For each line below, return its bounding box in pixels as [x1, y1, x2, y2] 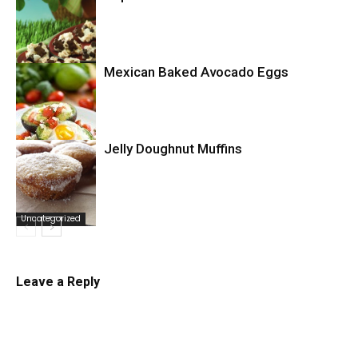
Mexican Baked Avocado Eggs [104, 64, 288, 81]
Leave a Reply [16, 274, 100, 290]
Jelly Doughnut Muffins [104, 141, 242, 157]
